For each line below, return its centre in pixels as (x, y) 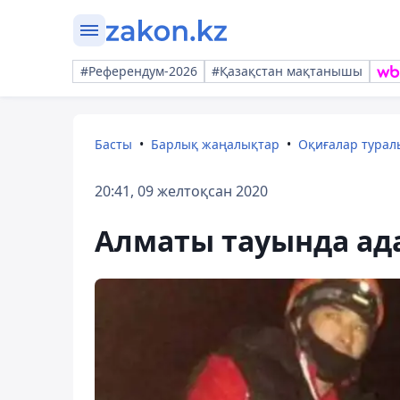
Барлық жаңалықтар (215, 144)
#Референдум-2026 (139, 71)
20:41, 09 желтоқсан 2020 (181, 191)
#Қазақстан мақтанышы (287, 71)
